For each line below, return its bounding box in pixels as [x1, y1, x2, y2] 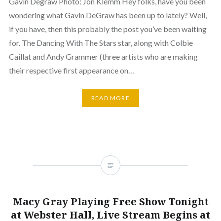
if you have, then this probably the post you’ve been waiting [8, 24, 207, 34]
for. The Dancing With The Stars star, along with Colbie [8, 38, 193, 47]
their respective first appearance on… [8, 66, 134, 75]
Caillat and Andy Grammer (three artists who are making [8, 52, 198, 61]
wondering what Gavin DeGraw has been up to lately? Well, [8, 10, 207, 20]
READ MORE [91, 94, 130, 102]
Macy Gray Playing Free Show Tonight [12, 194, 209, 208]
